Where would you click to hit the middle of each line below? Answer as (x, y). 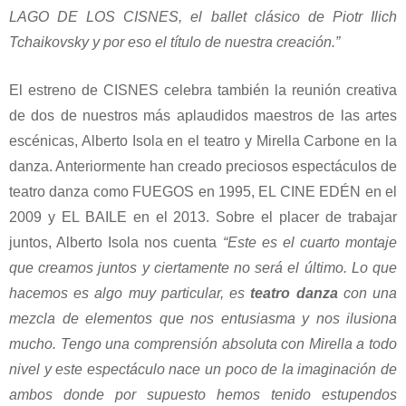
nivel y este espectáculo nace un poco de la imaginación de (203, 370)
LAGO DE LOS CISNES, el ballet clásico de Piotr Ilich (203, 17)
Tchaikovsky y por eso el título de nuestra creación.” (174, 43)
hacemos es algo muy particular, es (127, 294)
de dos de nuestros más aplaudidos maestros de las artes (203, 116)
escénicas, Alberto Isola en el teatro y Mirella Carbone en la (203, 141)
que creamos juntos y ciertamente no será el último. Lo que (203, 268)
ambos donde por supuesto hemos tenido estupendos (203, 395)
